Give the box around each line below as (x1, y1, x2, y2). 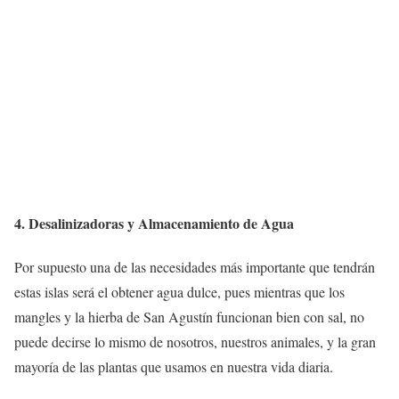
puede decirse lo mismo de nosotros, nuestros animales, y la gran (14, 332, 376, 351)
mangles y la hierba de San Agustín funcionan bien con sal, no (14, 307, 364, 326)
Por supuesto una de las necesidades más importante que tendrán (14, 257, 375, 276)
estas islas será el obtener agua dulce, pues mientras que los (14, 282, 345, 301)
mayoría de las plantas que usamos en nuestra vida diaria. (14, 357, 333, 376)
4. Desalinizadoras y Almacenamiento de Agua (14, 212, 294, 233)
